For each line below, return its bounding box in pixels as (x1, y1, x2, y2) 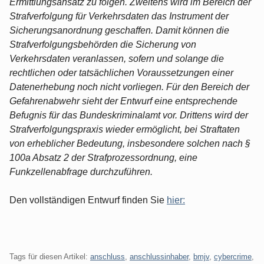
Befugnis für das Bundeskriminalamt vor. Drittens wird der (9, 110, 248, 120)
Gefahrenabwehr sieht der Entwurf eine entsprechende (9, 95, 237, 106)
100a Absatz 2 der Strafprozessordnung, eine (9, 152, 197, 163)
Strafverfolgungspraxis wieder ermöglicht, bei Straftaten (9, 124, 240, 134)
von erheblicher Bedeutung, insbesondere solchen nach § (9, 138, 250, 148)
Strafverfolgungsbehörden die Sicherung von (9, 39, 196, 49)
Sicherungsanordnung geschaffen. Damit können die (9, 25, 229, 35)
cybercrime (214, 252, 252, 261)
